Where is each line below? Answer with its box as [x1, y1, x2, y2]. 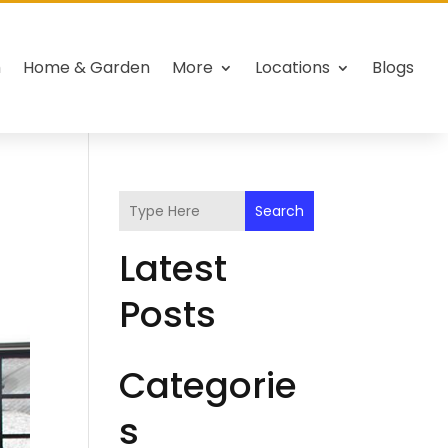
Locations [255, 56, 331, 79]
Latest [119, 243, 228, 294]
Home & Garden [23, 56, 151, 79]
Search [254, 200, 304, 221]
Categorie [119, 360, 298, 411]
